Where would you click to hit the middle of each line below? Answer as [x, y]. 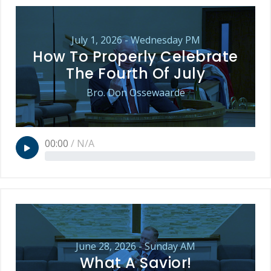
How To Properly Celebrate [135, 57]
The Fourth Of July [135, 74]
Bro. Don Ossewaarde [135, 93]
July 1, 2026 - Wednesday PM [135, 40]
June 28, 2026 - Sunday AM [135, 247]
